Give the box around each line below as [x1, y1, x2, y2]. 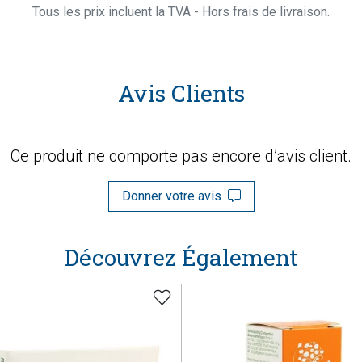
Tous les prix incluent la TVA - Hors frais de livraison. [32, 4, 330, 19]
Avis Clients [117, 78, 245, 108]
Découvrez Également [65, 242, 297, 272]
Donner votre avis [121, 188, 228, 204]
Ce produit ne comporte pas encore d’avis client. [11, 146, 351, 166]
